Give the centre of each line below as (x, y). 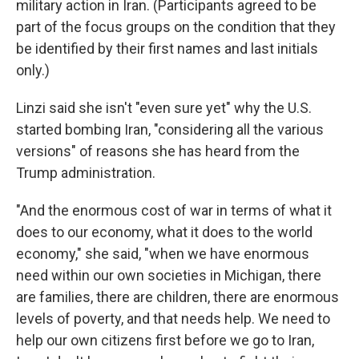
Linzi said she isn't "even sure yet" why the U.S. (164, 108)
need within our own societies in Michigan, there (169, 275)
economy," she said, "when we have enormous (163, 254)
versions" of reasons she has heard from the (158, 151)
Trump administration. (86, 173)
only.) (33, 70)
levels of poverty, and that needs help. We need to (173, 319)
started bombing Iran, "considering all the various (170, 129)
